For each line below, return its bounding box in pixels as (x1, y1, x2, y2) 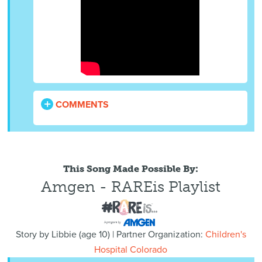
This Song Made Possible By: (63, 163, 199, 174)
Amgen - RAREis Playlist (41, 178, 221, 196)
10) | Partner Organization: (96, 229, 205, 241)
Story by (15, 229, 51, 241)
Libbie (51, 229, 77, 241)
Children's (205, 229, 246, 241)
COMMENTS (53, 99, 109, 111)
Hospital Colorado (94, 244, 168, 256)
